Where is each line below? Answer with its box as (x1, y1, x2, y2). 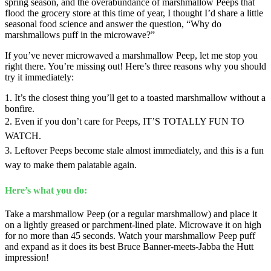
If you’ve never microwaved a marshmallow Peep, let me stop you (5, 50, 258, 60)
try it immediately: (5, 71, 74, 82)
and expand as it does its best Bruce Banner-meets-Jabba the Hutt (5, 241, 253, 252)
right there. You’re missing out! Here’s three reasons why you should (5, 60, 266, 71)
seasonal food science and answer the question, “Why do (5, 18, 221, 29)
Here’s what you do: (5, 185, 87, 196)
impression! (5, 252, 49, 263)
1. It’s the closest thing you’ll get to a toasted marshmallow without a (5, 92, 266, 103)
